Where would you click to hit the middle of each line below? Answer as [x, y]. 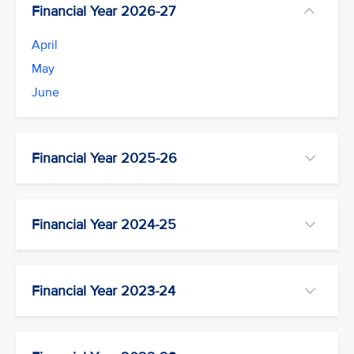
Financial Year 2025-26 [104, 158]
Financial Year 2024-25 [104, 224]
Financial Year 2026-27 [104, 11]
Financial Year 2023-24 [104, 291]
